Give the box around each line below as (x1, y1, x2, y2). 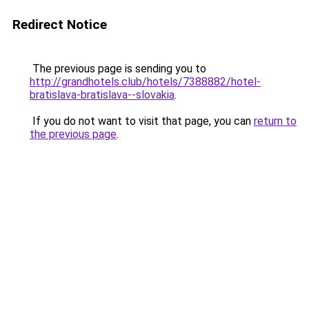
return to (254, 114, 297, 128)
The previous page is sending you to (30, 62, 206, 75)
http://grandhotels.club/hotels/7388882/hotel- (30, 75, 261, 88)
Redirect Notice (12, 17, 107, 32)
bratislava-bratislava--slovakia (30, 88, 175, 101)
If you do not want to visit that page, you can (30, 114, 254, 128)
